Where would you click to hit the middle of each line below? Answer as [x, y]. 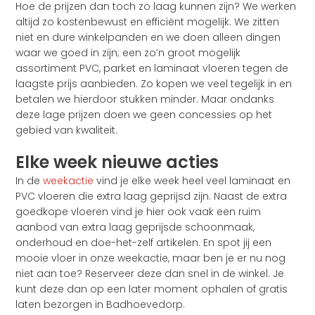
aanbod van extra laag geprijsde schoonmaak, [135, 227]
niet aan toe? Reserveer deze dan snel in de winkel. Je [150, 274]
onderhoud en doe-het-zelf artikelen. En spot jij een [144, 243]
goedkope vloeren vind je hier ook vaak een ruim [139, 212]
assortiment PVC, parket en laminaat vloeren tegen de [152, 69]
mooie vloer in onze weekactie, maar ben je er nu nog [151, 258]
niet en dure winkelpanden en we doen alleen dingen [148, 38]
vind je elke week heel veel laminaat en [192, 181]
